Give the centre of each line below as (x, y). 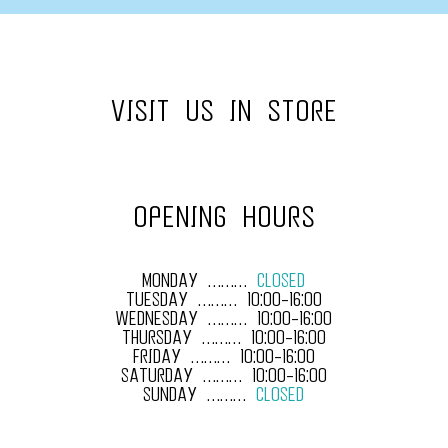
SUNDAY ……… (200, 394)
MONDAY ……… (200, 280)
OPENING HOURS (223, 215)
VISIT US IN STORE (224, 109)
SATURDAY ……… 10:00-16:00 (223, 375)
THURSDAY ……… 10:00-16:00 (223, 337)
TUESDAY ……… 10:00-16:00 (223, 299)
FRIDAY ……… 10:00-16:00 (223, 356)
